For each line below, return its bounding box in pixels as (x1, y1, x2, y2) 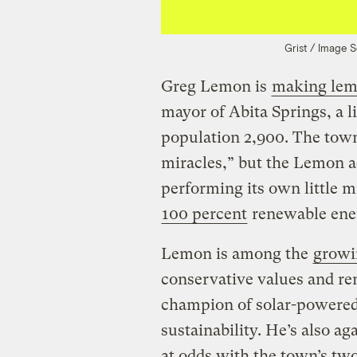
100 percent (161, 205, 247, 224)
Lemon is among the (160, 245, 312, 264)
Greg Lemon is (160, 77, 271, 96)
